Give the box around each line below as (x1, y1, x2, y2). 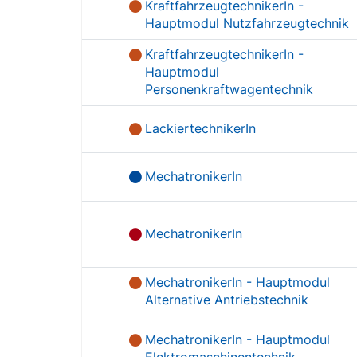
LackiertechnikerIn (145, 120, 257, 136)
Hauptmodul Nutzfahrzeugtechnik (145, 15, 350, 31)
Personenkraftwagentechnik (145, 81, 314, 97)
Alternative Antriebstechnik (145, 292, 309, 308)
